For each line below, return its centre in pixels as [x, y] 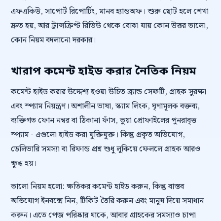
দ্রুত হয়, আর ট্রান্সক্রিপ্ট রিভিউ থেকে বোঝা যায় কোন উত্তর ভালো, [110, 26]
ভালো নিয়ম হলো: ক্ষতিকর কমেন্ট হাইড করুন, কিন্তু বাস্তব [97, 187]
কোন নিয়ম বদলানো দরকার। [53, 40]
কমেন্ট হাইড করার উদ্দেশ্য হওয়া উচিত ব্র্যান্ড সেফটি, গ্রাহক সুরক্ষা [109, 92]
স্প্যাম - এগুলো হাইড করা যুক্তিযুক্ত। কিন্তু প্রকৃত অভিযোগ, [98, 135]
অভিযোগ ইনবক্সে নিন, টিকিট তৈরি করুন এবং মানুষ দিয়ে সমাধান [107, 201]
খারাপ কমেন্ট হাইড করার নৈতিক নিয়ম [104, 72]
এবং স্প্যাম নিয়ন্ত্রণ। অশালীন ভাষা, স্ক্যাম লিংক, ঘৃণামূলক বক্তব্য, [105, 106]
